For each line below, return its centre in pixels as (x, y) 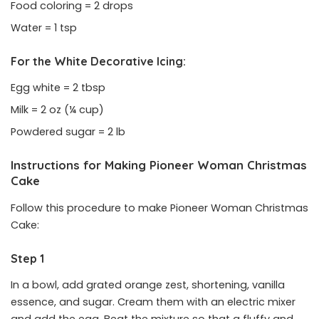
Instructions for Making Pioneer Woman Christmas (159, 165)
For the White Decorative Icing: (98, 61)
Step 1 (27, 258)
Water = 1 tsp (44, 27)
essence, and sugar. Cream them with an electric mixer (153, 302)
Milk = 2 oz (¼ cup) (57, 110)
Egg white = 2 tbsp (58, 88)
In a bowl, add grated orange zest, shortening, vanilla (148, 284)
